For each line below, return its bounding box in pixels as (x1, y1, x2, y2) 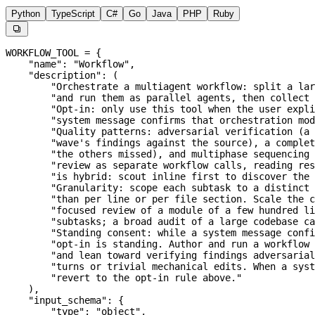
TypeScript (51, 8, 95, 20)
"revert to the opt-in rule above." (6, 272, 242, 284)
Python (11, 8, 40, 20)
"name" (6, 58, 62, 70)
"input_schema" (6, 295, 107, 307)
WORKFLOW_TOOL (6, 47, 79, 59)
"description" (6, 70, 101, 82)
